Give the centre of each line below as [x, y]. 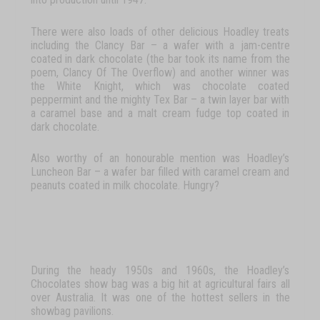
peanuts [48, 186]
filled [168, 172]
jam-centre [265, 45]
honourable [150, 159]
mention [198, 159]
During [45, 271]
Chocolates [55, 284]
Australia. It [81, 298]
